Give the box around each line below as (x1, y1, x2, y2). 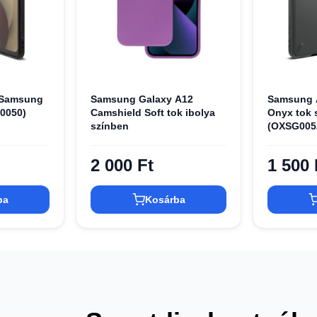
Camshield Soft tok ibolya (91, 106, 216, 118)
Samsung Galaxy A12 (91, 93, 194, 105)
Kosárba (144, 194, 185, 206)
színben (91, 120, 129, 132)
